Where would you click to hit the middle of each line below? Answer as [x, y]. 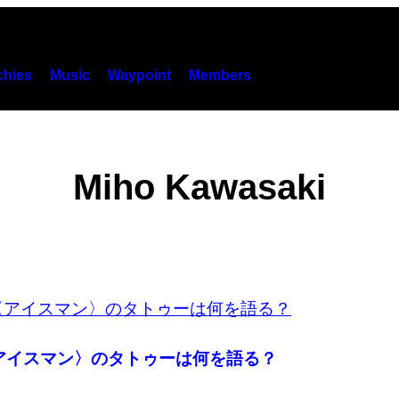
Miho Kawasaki [199, 187]
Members [220, 75]
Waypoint [139, 75]
